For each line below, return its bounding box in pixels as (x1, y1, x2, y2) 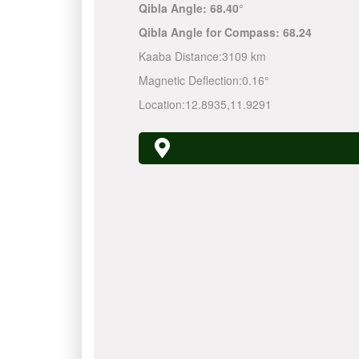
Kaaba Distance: (138, 48, 222, 64)
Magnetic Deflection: (138, 72, 242, 88)
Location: (138, 96, 185, 112)
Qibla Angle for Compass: (138, 24, 283, 40)
